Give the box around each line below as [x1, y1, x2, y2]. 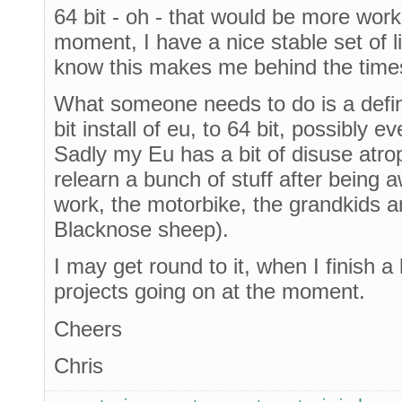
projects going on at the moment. [54, 279, 365, 304]
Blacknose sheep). [54, 217, 229, 242]
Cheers [54, 316, 122, 341]
